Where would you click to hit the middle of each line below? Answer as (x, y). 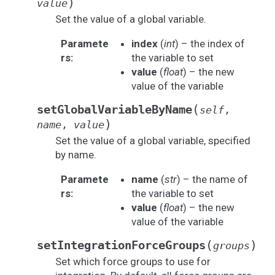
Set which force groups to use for (133, 261)
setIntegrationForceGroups (121, 245)
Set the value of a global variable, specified (153, 141)
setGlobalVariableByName (114, 110)
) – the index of (210, 44)
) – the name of (212, 179)
